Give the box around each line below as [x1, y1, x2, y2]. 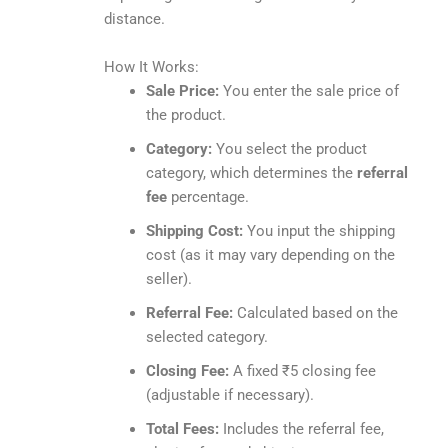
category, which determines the [145, 163, 357, 182]
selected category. [145, 327, 268, 346]
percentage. [166, 187, 249, 206]
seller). [145, 269, 192, 288]
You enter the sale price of [218, 81, 399, 100]
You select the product [211, 139, 367, 158]
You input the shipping [242, 221, 395, 240]
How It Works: [103, 57, 199, 76]
